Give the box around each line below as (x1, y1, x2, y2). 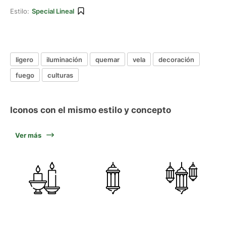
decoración (158, 55, 194, 64)
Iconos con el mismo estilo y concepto (10, 105, 171, 115)
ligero (16, 55, 33, 64)
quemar (95, 55, 120, 64)
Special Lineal (32, 7, 74, 15)
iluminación (46, 55, 82, 64)
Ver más (15, 131, 41, 139)
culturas (47, 71, 73, 79)
